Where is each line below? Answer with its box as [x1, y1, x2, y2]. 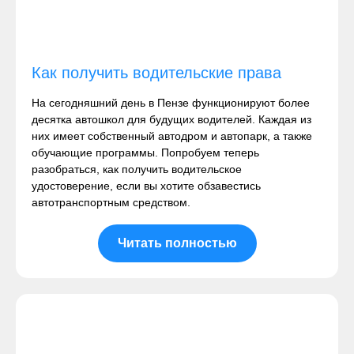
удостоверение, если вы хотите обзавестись [32, 179, 261, 192]
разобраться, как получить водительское [32, 163, 242, 175]
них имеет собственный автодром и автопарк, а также [32, 130, 312, 142]
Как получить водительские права [32, 64, 281, 81]
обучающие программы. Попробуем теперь [32, 146, 259, 159]
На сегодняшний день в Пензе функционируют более [32, 96, 310, 109]
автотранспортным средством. [32, 196, 190, 209]
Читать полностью [117, 236, 237, 250]
